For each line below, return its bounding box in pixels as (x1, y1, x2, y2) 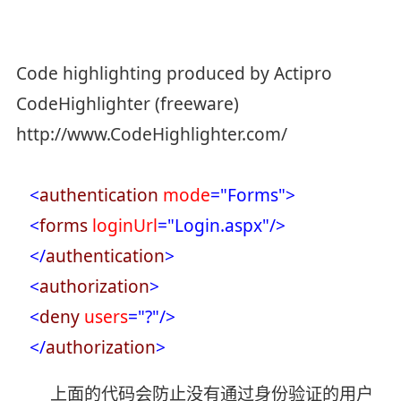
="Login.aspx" (157, 213, 269, 237)
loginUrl (91, 213, 158, 237)
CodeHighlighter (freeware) (15, 91, 239, 115)
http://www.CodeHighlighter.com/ (15, 122, 287, 146)
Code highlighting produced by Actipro (15, 61, 332, 85)
